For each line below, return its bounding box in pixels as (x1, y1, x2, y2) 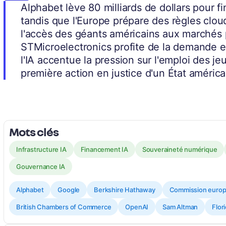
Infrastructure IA (16, 145, 67, 154)
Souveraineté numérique (142, 145, 217, 154)
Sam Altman (162, 203, 198, 211)
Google (58, 186, 80, 194)
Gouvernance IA (16, 162, 66, 171)
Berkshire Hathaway (94, 186, 155, 194)
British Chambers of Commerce (16, 203, 111, 211)
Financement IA (80, 145, 128, 154)
